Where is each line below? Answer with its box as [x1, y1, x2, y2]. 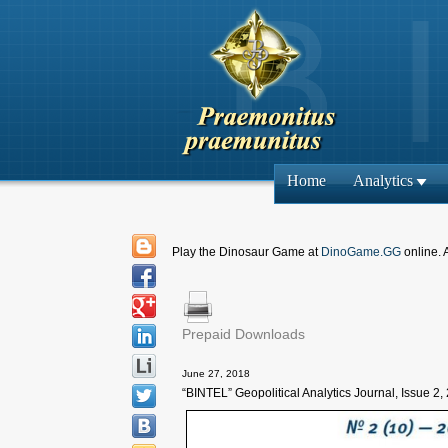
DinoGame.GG [321, 245, 401, 259]
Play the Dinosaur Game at [172, 245, 321, 259]
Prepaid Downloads [182, 326, 305, 342]
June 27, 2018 [182, 368, 250, 379]
